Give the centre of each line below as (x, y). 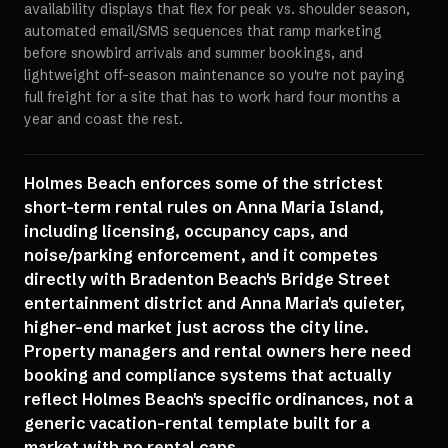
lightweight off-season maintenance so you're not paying (214, 75)
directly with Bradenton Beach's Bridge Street (207, 279)
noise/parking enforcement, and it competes (201, 255)
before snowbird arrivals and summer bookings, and (193, 53)
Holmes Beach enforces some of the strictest (203, 183)
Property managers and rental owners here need (217, 351)
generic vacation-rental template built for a (197, 423)
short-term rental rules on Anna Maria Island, (204, 207)
